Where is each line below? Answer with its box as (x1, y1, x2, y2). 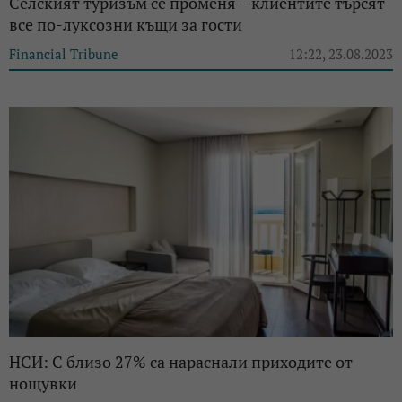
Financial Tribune (9, 44, 118, 63)
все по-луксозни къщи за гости (9, 13, 242, 35)
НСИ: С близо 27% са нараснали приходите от (9, 350, 353, 372)
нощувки (9, 371, 77, 394)
